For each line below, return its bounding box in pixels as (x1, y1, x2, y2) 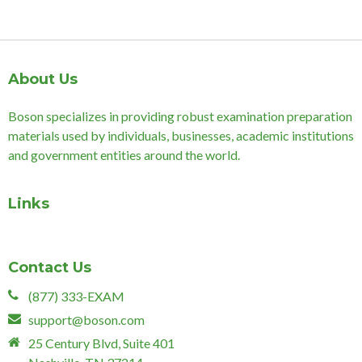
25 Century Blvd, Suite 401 (28, 335, 175, 351)
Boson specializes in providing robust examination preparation (8, 108, 352, 124)
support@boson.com (28, 312, 145, 327)
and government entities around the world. (8, 147, 240, 162)
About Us (8, 70, 78, 88)
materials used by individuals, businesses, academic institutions (8, 128, 354, 143)
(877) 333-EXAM (28, 288, 124, 304)
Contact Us (8, 259, 91, 276)
